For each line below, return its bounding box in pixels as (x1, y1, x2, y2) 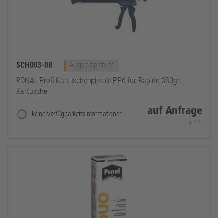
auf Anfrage (147, 103, 202, 117)
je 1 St (189, 118, 202, 125)
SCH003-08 (16, 60, 54, 70)
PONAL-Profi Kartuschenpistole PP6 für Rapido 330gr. (16, 75, 181, 85)
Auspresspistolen (70, 60, 115, 69)
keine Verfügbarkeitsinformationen (32, 109, 123, 118)
